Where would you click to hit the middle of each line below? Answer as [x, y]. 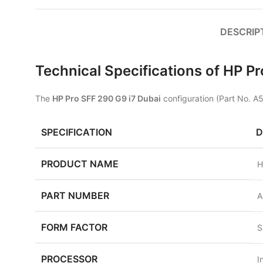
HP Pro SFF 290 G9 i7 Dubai [107, 98]
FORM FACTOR [74, 227]
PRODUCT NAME [80, 164]
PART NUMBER [75, 195]
